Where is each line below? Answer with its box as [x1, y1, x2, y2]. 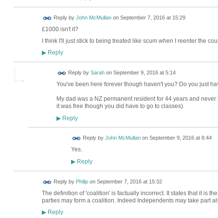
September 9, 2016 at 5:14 [113, 70, 176, 76]
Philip [75, 179, 88, 185]
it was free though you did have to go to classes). [56, 103, 184, 110]
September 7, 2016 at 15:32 [96, 179, 162, 185]
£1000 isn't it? [41, 25, 78, 33]
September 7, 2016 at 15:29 [120, 15, 185, 21]
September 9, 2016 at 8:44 [149, 135, 212, 141]
